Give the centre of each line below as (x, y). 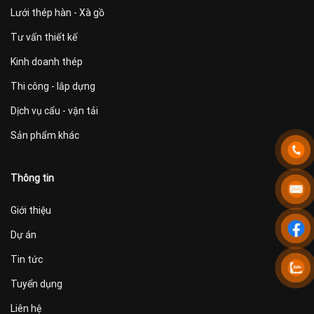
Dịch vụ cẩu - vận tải (54, 111)
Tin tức (27, 260)
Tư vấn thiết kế (44, 37)
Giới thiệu (31, 211)
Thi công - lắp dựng (53, 87)
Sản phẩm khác (45, 136)
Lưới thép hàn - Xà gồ (57, 13)
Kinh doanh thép (47, 62)
